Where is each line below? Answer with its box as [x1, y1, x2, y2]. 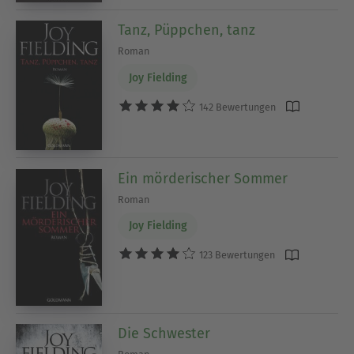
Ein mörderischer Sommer [118, 169, 288, 187]
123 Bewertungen [197, 249, 276, 262]
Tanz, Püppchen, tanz [118, 21, 256, 40]
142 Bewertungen [197, 100, 277, 113]
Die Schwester [118, 325, 211, 343]
